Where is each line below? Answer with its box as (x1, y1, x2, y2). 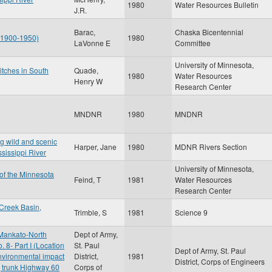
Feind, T (74, 174, 101, 185)
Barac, (74, 27, 95, 37)
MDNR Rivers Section (175, 141, 247, 152)
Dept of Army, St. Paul (175, 245, 246, 256)
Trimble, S (74, 207, 107, 217)
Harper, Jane (74, 141, 117, 152)
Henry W (74, 76, 103, 86)
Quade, (74, 65, 98, 75)
